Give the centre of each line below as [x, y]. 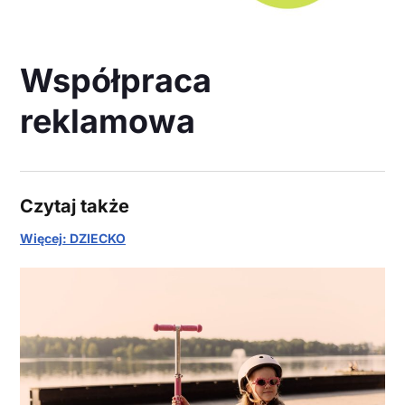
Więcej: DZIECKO [73, 239]
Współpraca [116, 81]
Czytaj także [75, 207]
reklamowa [108, 122]
